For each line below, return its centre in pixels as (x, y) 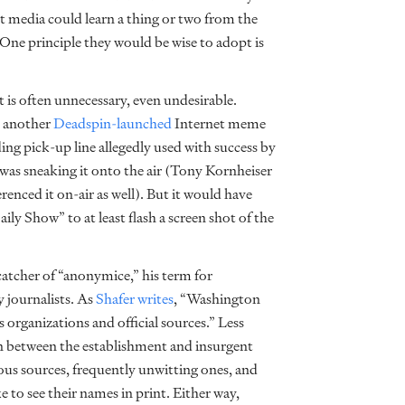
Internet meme (219, 123)
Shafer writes (135, 299)
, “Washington (217, 299)
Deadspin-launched (113, 123)
